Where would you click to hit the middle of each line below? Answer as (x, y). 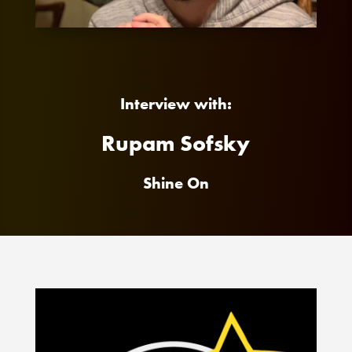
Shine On (176, 183)
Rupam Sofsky (176, 143)
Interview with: (176, 103)
